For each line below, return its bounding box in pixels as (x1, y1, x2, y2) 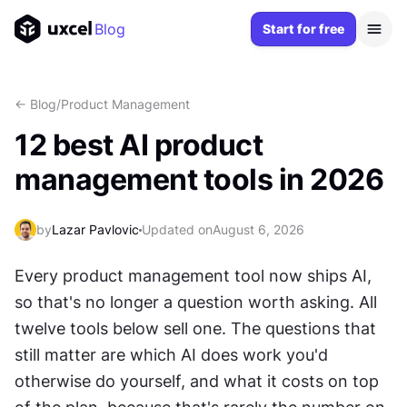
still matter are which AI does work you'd (15, 345, 328, 364)
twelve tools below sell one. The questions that (15, 319, 376, 338)
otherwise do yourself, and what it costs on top (15, 372, 379, 391)
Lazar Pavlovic (52, 222, 139, 237)
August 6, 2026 (213, 222, 304, 237)
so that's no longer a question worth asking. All (15, 293, 377, 312)
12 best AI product (15, 127, 263, 163)
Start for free (263, 21, 344, 36)
